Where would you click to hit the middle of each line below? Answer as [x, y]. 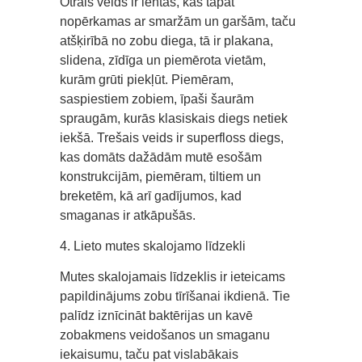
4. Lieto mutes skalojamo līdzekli [153, 246]
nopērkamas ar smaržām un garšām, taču [178, 21]
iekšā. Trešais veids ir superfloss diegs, [172, 137]
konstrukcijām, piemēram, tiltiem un [160, 176]
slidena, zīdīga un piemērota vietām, [163, 60]
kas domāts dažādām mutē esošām [161, 157]
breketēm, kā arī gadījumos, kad [151, 196]
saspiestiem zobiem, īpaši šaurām [157, 99]
